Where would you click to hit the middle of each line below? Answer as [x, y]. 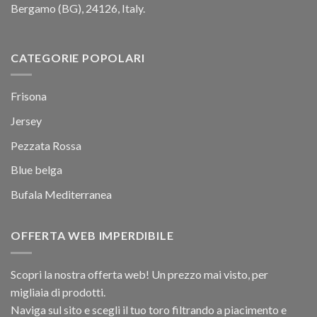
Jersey [26, 120]
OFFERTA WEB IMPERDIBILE [92, 236]
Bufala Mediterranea [61, 194]
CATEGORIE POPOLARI [78, 57]
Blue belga [36, 170]
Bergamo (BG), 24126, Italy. [78, 8]
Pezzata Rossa [46, 145]
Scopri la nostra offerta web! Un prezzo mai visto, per [139, 274]
